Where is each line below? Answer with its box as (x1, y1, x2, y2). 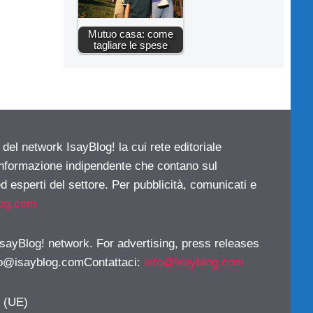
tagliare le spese (94, 39, 168, 52)
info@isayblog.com (144, 256, 244, 270)
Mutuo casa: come (88, 28, 173, 41)
